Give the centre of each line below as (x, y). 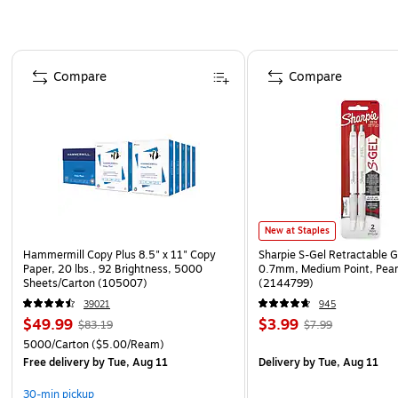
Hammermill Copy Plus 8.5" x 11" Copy (119, 255)
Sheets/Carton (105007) (85, 283)
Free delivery (56, 362)
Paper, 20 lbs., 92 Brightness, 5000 (113, 269)
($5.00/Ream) (127, 344)
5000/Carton (56, 344)
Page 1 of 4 (44, 57)
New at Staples (298, 230)
